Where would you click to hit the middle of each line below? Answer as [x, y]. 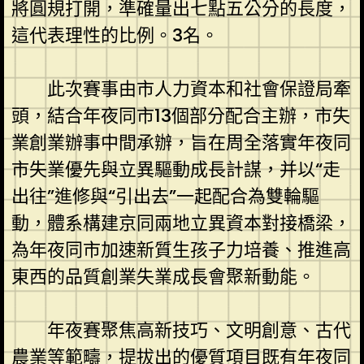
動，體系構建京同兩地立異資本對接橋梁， [181, 223]
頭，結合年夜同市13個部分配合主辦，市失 [180, 115]
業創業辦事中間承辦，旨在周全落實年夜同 [181, 142]
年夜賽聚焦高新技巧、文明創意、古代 [199, 330]
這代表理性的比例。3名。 [115, 35]
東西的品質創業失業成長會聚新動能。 [163, 276]
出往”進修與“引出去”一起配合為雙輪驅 [165, 196]
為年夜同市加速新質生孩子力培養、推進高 [181, 249]
